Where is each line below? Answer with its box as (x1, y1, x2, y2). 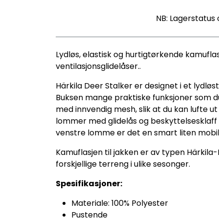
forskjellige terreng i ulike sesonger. (56, 158, 190, 170)
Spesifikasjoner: (56, 178, 122, 189)
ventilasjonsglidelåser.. (56, 61, 141, 72)
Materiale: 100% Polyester (71, 197, 168, 209)
